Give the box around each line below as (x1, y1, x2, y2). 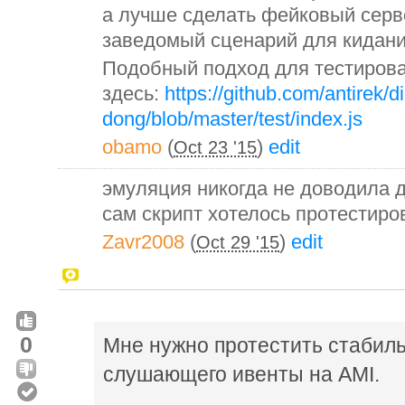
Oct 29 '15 (196, 231, 279, 252)
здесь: (102, 81, 165, 105)
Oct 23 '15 (174, 137, 257, 157)
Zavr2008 (102, 230, 184, 253)
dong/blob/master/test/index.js (102, 107, 363, 130)
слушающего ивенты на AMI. (103, 362, 380, 386)
